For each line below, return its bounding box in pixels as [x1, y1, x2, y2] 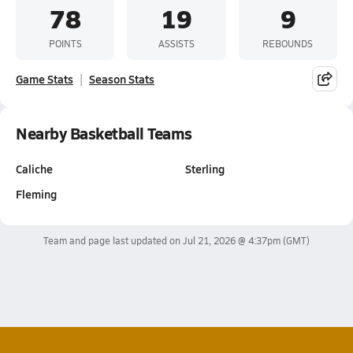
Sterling [185, 161, 225, 176]
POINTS [48, 36, 82, 50]
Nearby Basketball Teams [16, 122, 192, 144]
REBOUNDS [262, 36, 314, 50]
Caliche [16, 161, 53, 176]
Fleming [16, 186, 57, 202]
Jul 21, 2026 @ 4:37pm [183, 234, 281, 247]
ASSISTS [158, 36, 195, 50]
